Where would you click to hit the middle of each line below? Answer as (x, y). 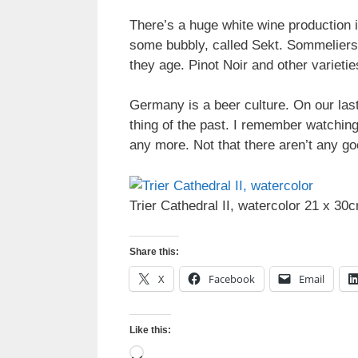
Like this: (150, 330)
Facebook (232, 279)
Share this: (154, 252)
